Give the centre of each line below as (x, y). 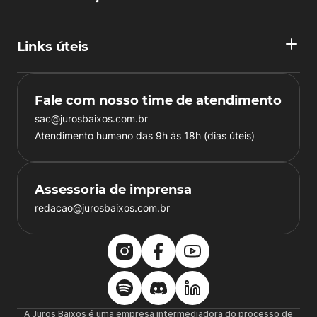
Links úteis (53, 47)
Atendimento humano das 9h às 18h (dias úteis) (145, 136)
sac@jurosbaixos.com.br (91, 119)
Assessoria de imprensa (113, 190)
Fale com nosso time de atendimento (158, 100)
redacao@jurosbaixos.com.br (102, 208)
